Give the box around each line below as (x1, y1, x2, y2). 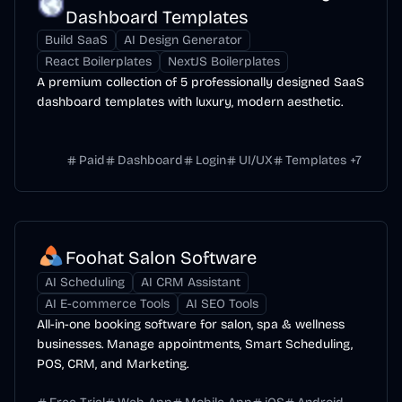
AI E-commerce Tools (45, 296, 170, 311)
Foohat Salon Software (66, 247, 257, 268)
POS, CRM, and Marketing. (37, 356, 188, 371)
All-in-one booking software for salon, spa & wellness (37, 317, 345, 332)
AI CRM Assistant (141, 275, 240, 290)
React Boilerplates (45, 54, 152, 69)
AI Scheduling (45, 275, 125, 290)
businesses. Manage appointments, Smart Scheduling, (37, 336, 353, 352)
